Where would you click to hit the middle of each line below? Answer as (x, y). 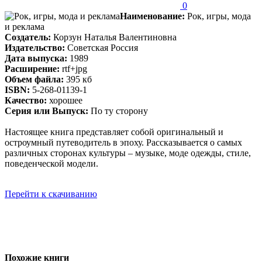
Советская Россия (101, 47)
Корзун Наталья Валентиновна (114, 37)
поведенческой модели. (51, 163)
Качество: (26, 100)
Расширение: (32, 68)
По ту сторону (118, 111)
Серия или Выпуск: (46, 111)
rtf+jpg (73, 68)
